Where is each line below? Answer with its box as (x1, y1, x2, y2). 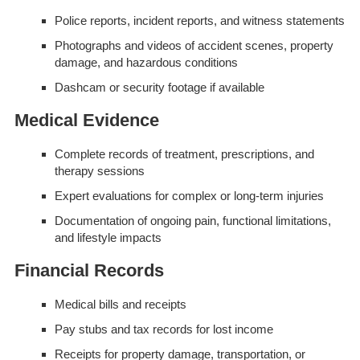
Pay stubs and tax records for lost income (54, 322, 273, 337)
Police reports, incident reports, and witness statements (54, 14, 345, 28)
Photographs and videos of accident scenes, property (54, 39, 333, 53)
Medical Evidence (14, 110, 159, 131)
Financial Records (14, 260, 164, 281)
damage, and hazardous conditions (54, 55, 238, 70)
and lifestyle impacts (54, 231, 162, 245)
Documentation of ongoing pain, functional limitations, (54, 214, 331, 228)
